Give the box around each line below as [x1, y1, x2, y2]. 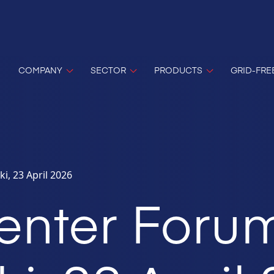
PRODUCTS [154, 63, 202, 76]
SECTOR [91, 63, 126, 76]
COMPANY [18, 63, 62, 76]
